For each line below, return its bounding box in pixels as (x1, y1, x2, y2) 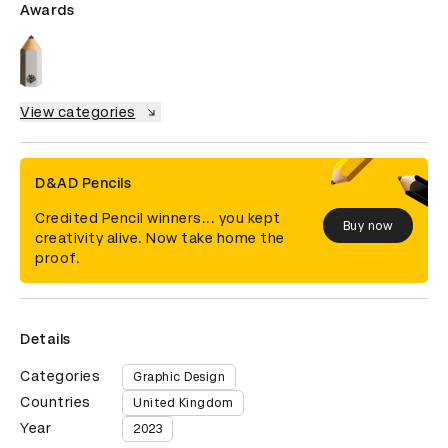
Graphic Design (133, 370, 225, 385)
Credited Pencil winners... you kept (35, 210, 281, 227)
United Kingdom (133, 396, 233, 411)
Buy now (342, 218, 393, 233)
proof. (35, 250, 80, 267)
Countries (20, 394, 91, 411)
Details (20, 331, 71, 348)
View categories (20, 104, 136, 121)
